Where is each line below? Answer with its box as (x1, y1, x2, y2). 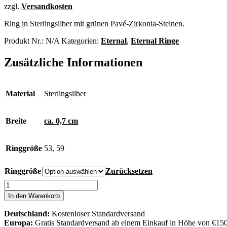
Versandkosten (21, 2, 72, 11)
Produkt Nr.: (4, 36, 46, 45)
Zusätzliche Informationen (4, 55, 142, 69)
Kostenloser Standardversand (52, 209, 145, 218)
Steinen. (159, 19, 184, 28)
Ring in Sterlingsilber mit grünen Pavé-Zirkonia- (4, 19, 159, 28)
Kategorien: (61, 36, 99, 45)
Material (6, 89, 35, 98)
